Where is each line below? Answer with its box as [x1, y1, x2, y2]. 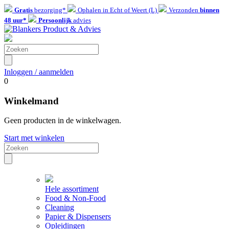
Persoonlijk [38, 16, 72, 24]
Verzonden [169, 6, 200, 14]
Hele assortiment [45, 185, 99, 194]
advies [72, 16, 91, 24]
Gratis [14, 6, 33, 14]
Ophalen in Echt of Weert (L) [78, 6, 158, 14]
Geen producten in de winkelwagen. [4, 116, 121, 125]
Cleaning [45, 203, 74, 212]
